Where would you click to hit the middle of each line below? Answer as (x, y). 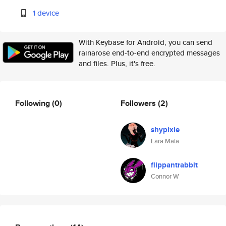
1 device (46, 13)
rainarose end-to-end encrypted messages (149, 53)
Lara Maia (165, 141)
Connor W (165, 176)
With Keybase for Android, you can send (146, 42)
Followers (139, 103)
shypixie (165, 130)
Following (34, 103)
